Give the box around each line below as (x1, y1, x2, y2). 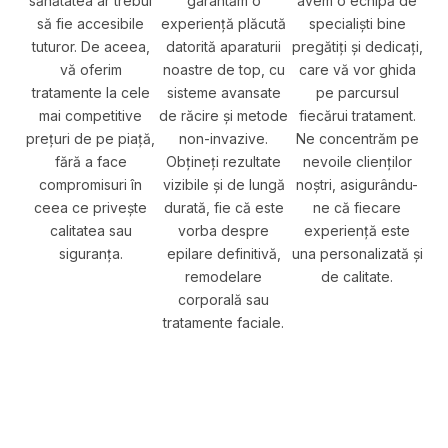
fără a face (54, 153, 127, 170)
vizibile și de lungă (162, 176, 285, 193)
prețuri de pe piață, (26, 130, 156, 147)
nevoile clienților (302, 153, 412, 170)
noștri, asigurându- (296, 176, 419, 193)
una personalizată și (291, 245, 423, 262)
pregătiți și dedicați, (291, 38, 423, 55)
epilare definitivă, (166, 245, 281, 262)
